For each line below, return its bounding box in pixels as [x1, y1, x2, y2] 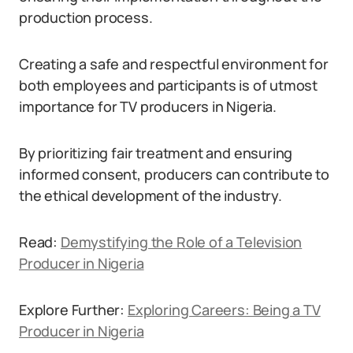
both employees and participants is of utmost [19, 76, 318, 95]
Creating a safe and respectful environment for [19, 54, 329, 73]
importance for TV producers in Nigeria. [19, 97, 277, 116]
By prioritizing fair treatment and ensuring [19, 143, 293, 162]
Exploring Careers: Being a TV [127, 300, 321, 319]
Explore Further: [19, 300, 128, 319]
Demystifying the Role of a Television [60, 232, 303, 251]
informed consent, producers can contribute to [19, 165, 329, 184]
